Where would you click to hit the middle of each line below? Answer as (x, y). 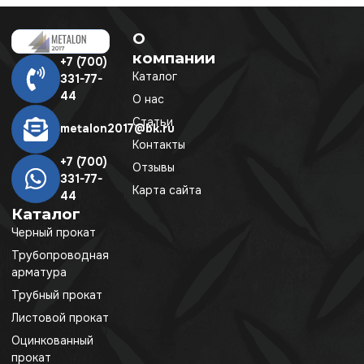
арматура (39, 272)
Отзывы (154, 168)
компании (174, 58)
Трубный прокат (57, 295)
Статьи (153, 122)
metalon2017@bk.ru (117, 129)
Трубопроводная (60, 255)
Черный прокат (54, 232)
